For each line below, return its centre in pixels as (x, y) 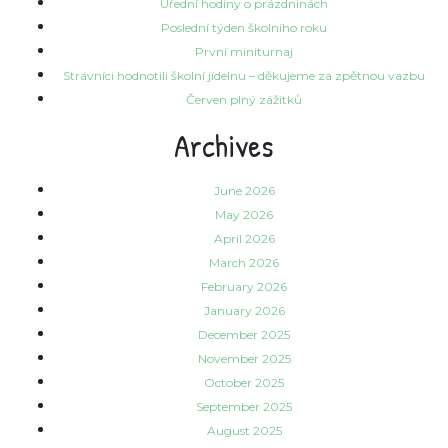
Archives (224, 146)
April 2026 (244, 239)
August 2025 (244, 431)
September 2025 (244, 407)
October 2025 (244, 383)
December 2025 (244, 335)
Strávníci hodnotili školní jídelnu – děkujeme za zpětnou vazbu (244, 76)
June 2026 (244, 191)
